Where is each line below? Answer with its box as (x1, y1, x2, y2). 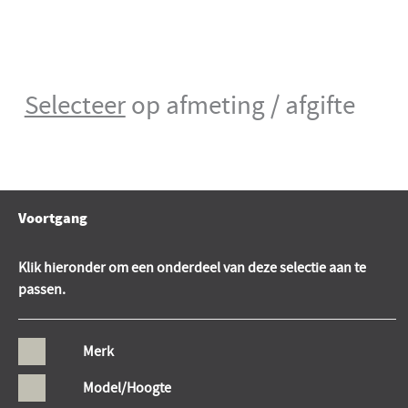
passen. (18, 280, 66, 299)
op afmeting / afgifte (125, 88, 355, 123)
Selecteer (24, 88, 126, 123)
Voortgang (18, 208, 87, 229)
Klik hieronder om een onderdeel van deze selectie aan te (18, 258, 366, 277)
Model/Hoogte (83, 378, 171, 397)
